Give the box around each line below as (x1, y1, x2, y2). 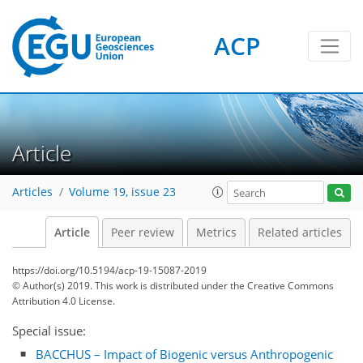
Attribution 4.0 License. (12, 294, 115, 308)
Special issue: (12, 322, 86, 339)
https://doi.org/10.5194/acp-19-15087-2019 (12, 263, 207, 277)
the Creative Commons (230, 279, 334, 293)
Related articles (258, 225, 342, 240)
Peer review (111, 225, 174, 240)
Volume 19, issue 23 (69, 185, 176, 200)
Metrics (195, 225, 237, 240)
